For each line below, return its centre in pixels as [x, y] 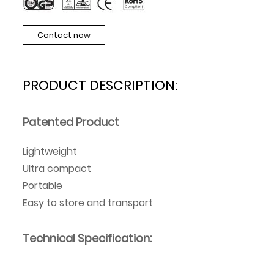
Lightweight [50, 152]
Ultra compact [57, 169]
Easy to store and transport [88, 203]
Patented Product [71, 122]
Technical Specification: [87, 239]
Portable [43, 186]
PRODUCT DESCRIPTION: [100, 86]
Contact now [64, 35]
